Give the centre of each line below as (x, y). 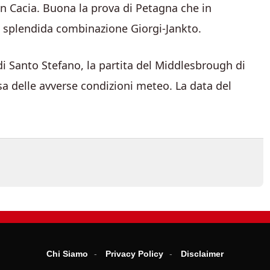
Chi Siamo (67, 254)
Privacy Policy (134, 254)
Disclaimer (202, 254)
